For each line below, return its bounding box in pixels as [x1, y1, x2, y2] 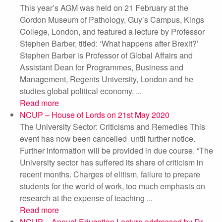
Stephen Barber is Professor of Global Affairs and [20, 50, 193, 61]
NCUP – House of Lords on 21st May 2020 [20, 109, 169, 120]
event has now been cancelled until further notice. [20, 133, 195, 144]
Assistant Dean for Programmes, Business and [20, 61, 183, 73]
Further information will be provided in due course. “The [20, 145, 213, 156]
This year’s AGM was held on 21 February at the [20, 2, 188, 13]
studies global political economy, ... [20, 85, 142, 97]
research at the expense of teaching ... [20, 192, 153, 204]
